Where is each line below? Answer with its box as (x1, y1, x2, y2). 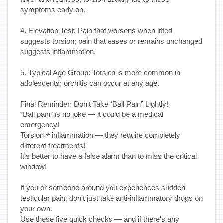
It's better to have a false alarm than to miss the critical (20, 152, 197, 161)
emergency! (20, 120, 59, 129)
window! (20, 162, 47, 171)
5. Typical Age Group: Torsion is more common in (20, 68, 180, 77)
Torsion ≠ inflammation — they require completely (20, 131, 180, 140)
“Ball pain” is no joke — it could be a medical (20, 110, 163, 119)
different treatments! (20, 141, 85, 150)
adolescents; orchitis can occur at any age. (20, 79, 159, 88)
